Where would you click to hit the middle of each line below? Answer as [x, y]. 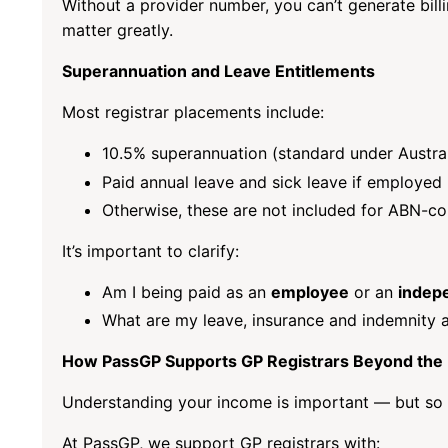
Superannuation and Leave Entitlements [218, 71]
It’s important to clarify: [150, 250]
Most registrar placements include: [193, 112]
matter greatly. [117, 30]
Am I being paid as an [186, 291]
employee [310, 291]
